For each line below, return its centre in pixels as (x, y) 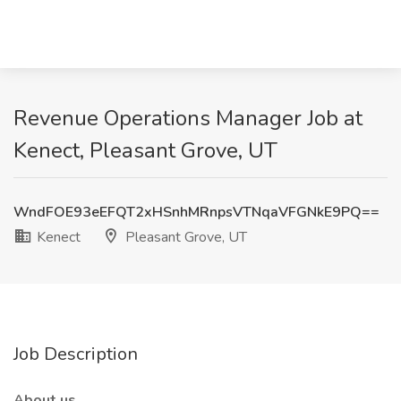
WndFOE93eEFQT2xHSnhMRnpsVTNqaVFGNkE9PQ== (196, 212)
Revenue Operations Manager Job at (188, 118)
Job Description (76, 354)
